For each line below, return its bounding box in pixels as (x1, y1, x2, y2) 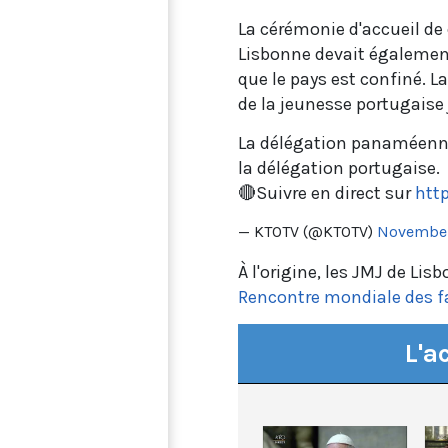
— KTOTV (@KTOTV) (238, 221, 377, 241)
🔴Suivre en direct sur (238, 181, 415, 204)
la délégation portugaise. (238, 156, 440, 179)
